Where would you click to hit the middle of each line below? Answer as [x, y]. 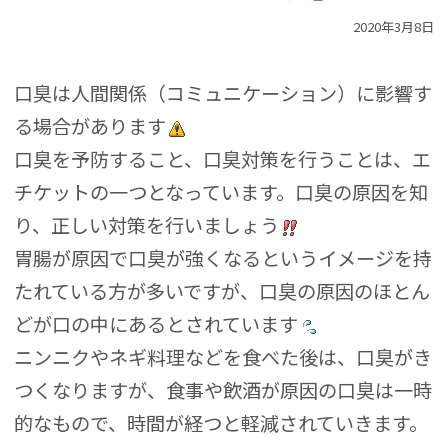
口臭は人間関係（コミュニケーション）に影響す [223, 93]
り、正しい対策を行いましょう [147, 225]
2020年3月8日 [393, 27]
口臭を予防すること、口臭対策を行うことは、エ [223, 159]
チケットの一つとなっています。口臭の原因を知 [221, 192]
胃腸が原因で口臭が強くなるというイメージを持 [223, 258]
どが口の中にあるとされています [156, 324]
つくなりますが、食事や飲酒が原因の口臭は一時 [223, 390]
